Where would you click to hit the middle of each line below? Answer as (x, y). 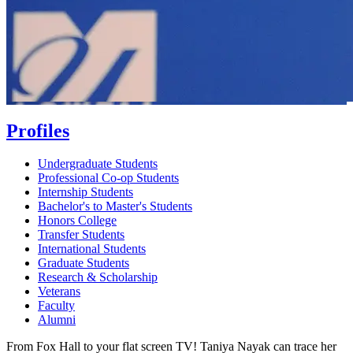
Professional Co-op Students (108, 178)
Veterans (59, 292)
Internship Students (85, 192)
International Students (92, 249)
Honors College (77, 221)
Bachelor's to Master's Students (115, 206)
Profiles (38, 130)
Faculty (56, 306)
